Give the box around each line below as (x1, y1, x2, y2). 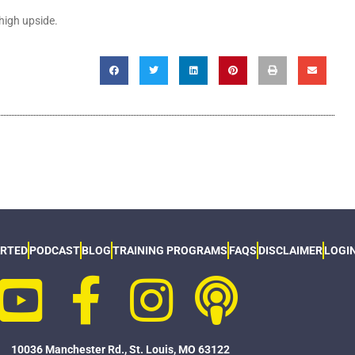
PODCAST (29, 244, 80, 258)
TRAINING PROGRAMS (112, 244, 227, 258)
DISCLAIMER (258, 244, 323, 258)
